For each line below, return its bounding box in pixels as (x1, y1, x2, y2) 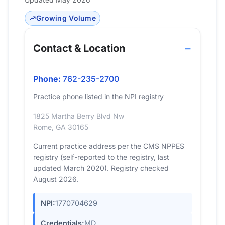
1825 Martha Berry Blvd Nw (33, 111, 124, 120)
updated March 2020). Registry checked (33, 164, 169, 172)
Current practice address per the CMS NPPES (33, 142, 184, 150)
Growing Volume (36, 14, 96, 22)
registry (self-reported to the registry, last (33, 153, 169, 161)
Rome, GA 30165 (33, 123, 88, 131)
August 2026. (33, 175, 79, 183)
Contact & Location (33, 42, 125, 54)
